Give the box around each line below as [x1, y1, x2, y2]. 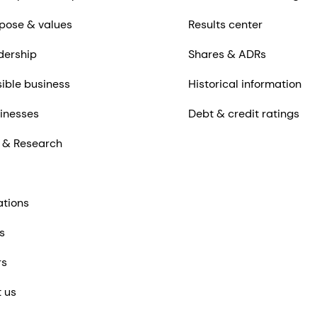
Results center [188, 17, 263, 33]
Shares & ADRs [188, 47, 266, 62]
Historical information [188, 76, 301, 92]
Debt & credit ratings [188, 106, 299, 122]
